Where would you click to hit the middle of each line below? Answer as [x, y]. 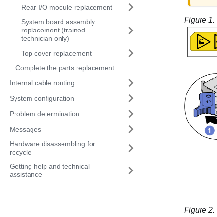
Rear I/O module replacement [67, 7]
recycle [21, 152]
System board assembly [58, 22]
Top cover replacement [56, 53]
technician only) [45, 38]
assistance [26, 174]
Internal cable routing [42, 83]
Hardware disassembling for [53, 144]
